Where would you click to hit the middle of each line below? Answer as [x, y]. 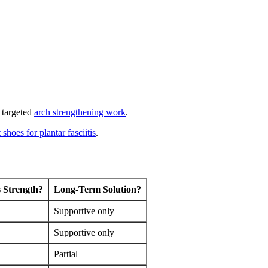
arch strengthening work [80, 112]
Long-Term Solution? [98, 189]
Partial [66, 254]
